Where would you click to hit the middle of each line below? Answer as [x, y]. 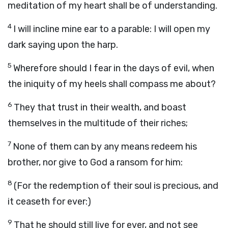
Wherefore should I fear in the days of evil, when [114, 68]
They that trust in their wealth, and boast [100, 107]
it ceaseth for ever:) [49, 202]
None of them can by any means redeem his [105, 147]
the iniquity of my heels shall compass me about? [112, 84]
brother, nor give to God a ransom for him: [95, 162]
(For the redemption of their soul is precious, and [116, 186]
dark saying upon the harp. [63, 45]
